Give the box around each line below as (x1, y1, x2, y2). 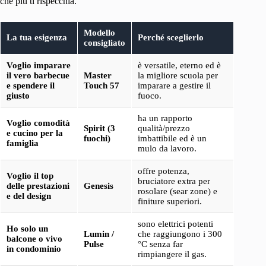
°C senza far (138, 239, 183, 249)
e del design (7, 191, 51, 201)
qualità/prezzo (138, 123, 190, 133)
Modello (84, 27, 115, 37)
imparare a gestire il (138, 80, 211, 90)
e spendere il (7, 80, 55, 90)
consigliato (84, 37, 125, 47)
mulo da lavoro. (138, 143, 197, 153)
